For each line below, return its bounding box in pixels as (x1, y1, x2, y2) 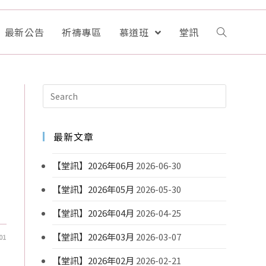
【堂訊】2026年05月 (52, 183, 135, 195)
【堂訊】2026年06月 (52, 159, 135, 172)
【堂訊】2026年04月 (52, 207, 135, 219)
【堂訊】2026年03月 (52, 230, 135, 243)
